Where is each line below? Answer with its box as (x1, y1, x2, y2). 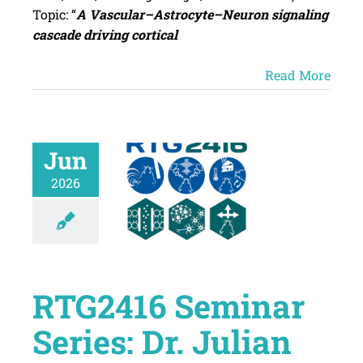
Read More (265, 66, 331, 84)
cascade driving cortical (32, 26, 177, 44)
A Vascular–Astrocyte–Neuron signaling (75, 6, 328, 23)
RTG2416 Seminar (32, 284, 305, 328)
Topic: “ (32, 6, 76, 23)
